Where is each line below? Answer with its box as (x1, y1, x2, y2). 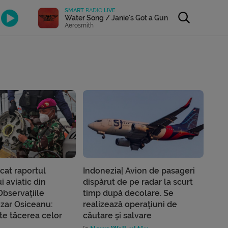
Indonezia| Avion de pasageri (83, 166, 195, 176)
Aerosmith (65, 21, 94, 29)
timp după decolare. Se (83, 188, 174, 198)
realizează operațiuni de (83, 199, 178, 210)
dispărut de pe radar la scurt (83, 177, 193, 187)
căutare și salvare (83, 211, 152, 221)
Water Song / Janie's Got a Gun (65, 13, 168, 22)
